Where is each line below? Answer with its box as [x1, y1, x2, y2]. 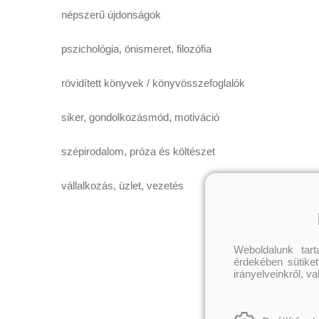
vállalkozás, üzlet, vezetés [61, 179, 184, 192]
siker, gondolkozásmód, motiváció [61, 111, 220, 123]
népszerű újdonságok [61, 9, 162, 21]
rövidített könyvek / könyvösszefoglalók [61, 77, 246, 89]
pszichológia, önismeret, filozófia [61, 43, 212, 55]
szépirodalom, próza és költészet [61, 145, 216, 157]
